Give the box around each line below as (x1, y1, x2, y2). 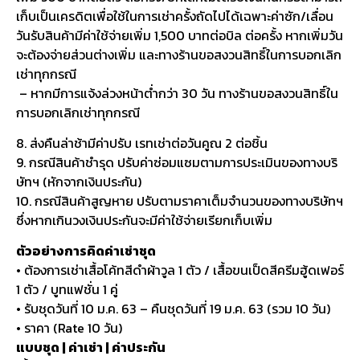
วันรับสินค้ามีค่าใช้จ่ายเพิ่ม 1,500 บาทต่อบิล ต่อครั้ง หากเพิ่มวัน (16, 25, 343, 45)
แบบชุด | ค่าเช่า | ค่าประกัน (16, 337, 166, 358)
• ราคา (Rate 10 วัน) (16, 318, 122, 338)
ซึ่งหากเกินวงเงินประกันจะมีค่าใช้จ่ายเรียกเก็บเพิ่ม (16, 211, 272, 230)
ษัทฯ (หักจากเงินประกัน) (16, 172, 141, 191)
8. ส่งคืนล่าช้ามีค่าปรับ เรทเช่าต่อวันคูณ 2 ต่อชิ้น (16, 133, 268, 153)
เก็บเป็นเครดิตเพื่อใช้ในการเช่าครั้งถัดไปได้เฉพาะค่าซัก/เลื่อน (16, 6, 333, 26)
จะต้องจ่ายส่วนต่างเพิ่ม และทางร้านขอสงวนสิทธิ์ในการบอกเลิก (16, 44, 342, 64)
